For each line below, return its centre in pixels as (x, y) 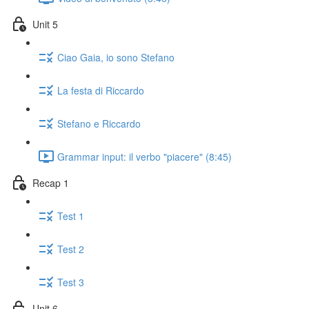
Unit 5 (45, 24)
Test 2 (71, 249)
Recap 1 (51, 182)
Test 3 (71, 282)
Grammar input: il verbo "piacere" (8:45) (144, 156)
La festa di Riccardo (101, 90)
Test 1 (71, 216)
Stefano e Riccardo (99, 123)
